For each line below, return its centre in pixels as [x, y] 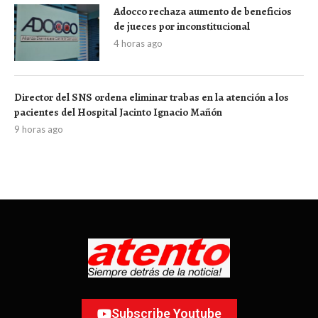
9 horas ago [39, 130]
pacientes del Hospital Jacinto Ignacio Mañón [118, 113]
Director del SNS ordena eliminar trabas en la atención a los [152, 98]
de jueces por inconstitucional [182, 27]
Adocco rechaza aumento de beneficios [203, 12]
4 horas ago [138, 44]
